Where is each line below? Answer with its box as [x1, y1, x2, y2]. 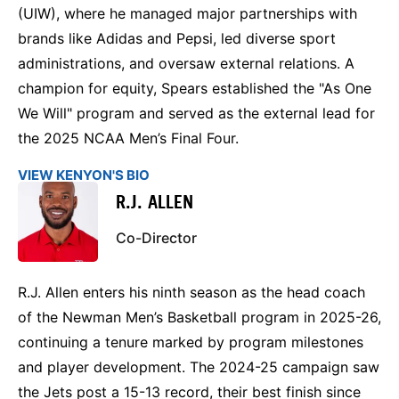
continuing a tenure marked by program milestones [18, 332, 363, 351]
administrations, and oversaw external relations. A [18, 53, 354, 72]
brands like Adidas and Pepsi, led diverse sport [18, 28, 336, 47]
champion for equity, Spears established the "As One [18, 78, 371, 97]
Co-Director [116, 229, 197, 248]
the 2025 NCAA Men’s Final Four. [18, 128, 239, 147]
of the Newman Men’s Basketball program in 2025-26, [18, 307, 381, 326]
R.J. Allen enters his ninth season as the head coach [18, 282, 365, 301]
